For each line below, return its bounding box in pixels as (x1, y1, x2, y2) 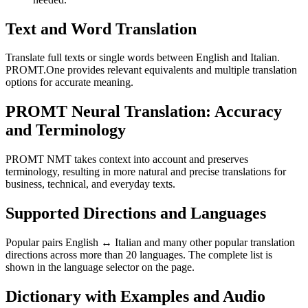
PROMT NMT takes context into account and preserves (5, 153, 248, 166)
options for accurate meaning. (5, 76, 133, 89)
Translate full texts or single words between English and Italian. (5, 52, 280, 64)
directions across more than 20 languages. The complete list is (5, 249, 272, 261)
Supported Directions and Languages (5, 204, 266, 223)
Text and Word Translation (5, 19, 197, 38)
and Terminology (5, 121, 126, 140)
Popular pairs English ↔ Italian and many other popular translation (5, 236, 295, 249)
